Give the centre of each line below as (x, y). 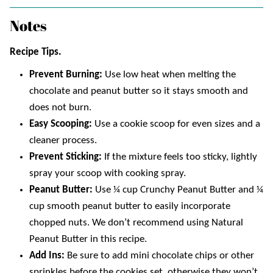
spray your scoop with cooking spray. (108, 173)
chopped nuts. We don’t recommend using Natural (136, 222)
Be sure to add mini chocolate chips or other (161, 255)
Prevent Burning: (67, 74)
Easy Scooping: (62, 124)
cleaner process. (63, 140)
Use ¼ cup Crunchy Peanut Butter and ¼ (179, 190)
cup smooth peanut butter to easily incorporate (130, 206)
